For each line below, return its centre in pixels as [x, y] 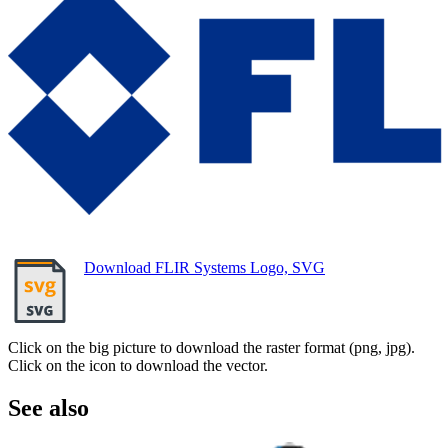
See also [48, 407]
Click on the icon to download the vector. [138, 365]
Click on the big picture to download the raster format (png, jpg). [211, 347]
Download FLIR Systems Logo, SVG [204, 267]
